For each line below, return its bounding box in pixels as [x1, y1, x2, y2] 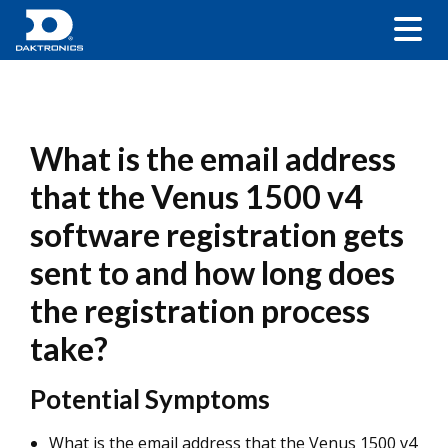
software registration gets [30, 215, 404, 254]
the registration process [30, 291, 370, 330]
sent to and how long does [30, 253, 395, 292]
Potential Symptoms [30, 383, 270, 415]
